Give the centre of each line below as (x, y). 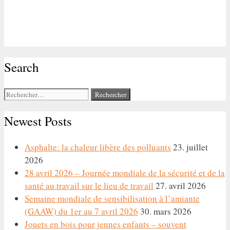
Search (22, 67)
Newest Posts (38, 121)
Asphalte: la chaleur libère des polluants (98, 147)
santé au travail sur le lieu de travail (89, 186)
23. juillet (190, 147)
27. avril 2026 (181, 186)
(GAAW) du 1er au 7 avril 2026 (81, 212)
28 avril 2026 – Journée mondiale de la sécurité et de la (125, 173)
